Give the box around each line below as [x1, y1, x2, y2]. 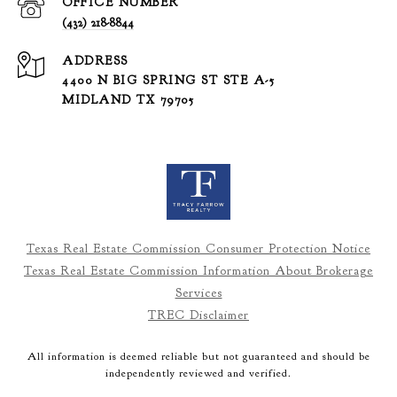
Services [175, 285, 222, 301]
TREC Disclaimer [148, 307, 249, 323]
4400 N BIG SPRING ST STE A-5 [62, 73, 275, 89]
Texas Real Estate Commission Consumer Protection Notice [27, 241, 370, 257]
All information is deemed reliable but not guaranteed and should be [27, 349, 370, 364]
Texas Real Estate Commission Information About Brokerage [24, 263, 373, 279]
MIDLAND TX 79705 [62, 92, 194, 108]
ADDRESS [62, 53, 128, 69]
